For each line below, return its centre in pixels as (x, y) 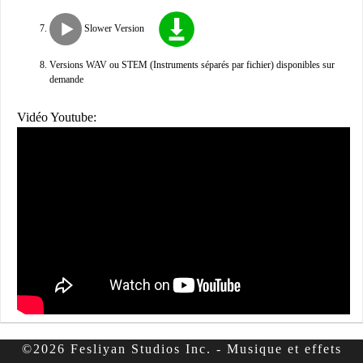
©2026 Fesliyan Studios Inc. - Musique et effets (181, 349)
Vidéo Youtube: (57, 117)
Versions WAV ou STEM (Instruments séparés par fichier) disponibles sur (192, 65)
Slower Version (113, 28)
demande (66, 79)
